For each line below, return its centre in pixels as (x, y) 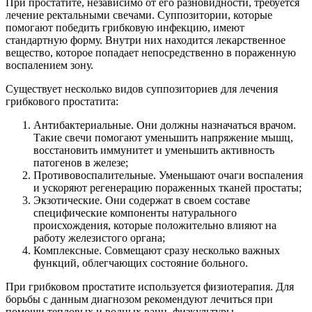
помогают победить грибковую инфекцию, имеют (125, 27)
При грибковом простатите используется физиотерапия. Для (150, 286)
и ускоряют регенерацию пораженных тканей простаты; (167, 187)
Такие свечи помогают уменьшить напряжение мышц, (163, 137)
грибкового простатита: (62, 101)
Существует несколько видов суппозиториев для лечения (142, 88)
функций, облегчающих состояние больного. (141, 263)
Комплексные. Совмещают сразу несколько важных (157, 250)
